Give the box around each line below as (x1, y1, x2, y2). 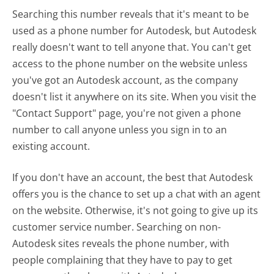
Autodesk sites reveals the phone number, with (12, 237, 230, 251)
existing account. (12, 139, 91, 154)
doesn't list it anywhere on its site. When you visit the (12, 90, 257, 104)
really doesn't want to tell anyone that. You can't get (12, 40, 252, 54)
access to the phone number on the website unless (12, 57, 248, 71)
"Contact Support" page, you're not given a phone (12, 106, 242, 120)
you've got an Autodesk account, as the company (12, 73, 239, 87)
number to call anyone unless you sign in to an (12, 123, 228, 137)
